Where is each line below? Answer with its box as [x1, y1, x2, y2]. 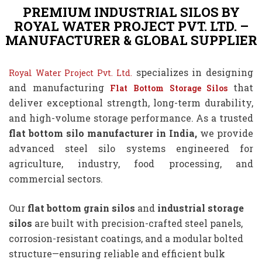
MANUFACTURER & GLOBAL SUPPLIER [5, 32, 257, 49]
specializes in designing [132, 66, 254, 79]
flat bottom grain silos [27, 202, 135, 215]
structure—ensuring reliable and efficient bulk [9, 247, 225, 260]
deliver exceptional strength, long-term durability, [9, 96, 253, 109]
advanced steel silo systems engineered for [9, 142, 253, 155]
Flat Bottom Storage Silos [110, 82, 234, 94]
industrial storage [157, 202, 244, 215]
